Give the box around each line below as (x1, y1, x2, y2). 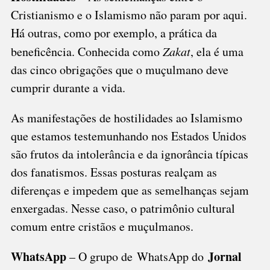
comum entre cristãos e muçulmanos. (10, 218, 193, 235)
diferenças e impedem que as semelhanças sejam (10, 182, 249, 199)
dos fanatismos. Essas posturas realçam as (10, 164, 217, 181)
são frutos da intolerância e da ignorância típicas (10, 146, 248, 163)
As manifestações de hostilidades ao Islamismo (10, 110, 242, 127)
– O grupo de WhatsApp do (69, 248, 208, 265)
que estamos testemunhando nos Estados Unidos (10, 128, 246, 145)
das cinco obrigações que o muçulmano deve (10, 61, 228, 78)
